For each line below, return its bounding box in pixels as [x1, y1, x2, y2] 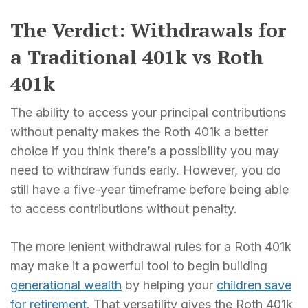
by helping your [122, 277, 217, 292]
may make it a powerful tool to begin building [10, 258, 267, 273]
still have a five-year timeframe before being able [10, 181, 289, 197]
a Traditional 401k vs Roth [10, 43, 263, 69]
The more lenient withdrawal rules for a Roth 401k [10, 239, 291, 254]
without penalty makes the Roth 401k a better [10, 124, 268, 139]
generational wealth [10, 277, 122, 292]
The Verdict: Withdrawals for [10, 16, 286, 43]
